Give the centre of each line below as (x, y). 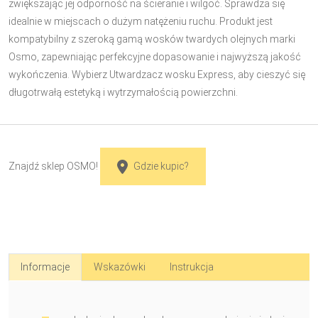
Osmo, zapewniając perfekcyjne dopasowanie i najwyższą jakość (155, 57)
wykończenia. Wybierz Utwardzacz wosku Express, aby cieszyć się (157, 75)
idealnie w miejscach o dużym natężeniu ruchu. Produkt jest (141, 21)
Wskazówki (120, 267)
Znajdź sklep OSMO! (53, 166)
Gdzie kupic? (161, 166)
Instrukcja (192, 267)
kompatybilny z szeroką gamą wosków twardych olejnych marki (152, 39)
